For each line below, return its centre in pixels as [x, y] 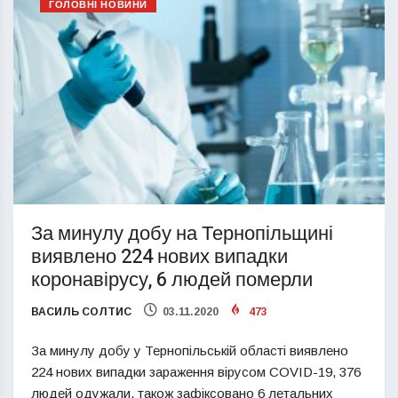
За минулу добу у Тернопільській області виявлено [190, 351]
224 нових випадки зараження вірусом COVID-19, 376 [196, 372]
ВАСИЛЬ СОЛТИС [81, 312]
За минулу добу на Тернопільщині [182, 234]
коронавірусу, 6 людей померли [172, 280]
